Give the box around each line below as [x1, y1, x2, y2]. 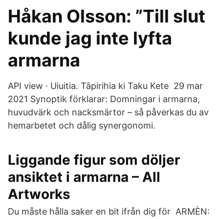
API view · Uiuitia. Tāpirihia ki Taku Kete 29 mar [8, 81, 203, 91]
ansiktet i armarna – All [8, 169, 160, 185]
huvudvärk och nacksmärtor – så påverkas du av [8, 107, 209, 117]
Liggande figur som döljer [8, 152, 180, 168]
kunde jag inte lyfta [8, 27, 172, 49]
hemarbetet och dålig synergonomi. [8, 120, 155, 131]
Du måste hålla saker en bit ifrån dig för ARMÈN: [8, 206, 210, 217]
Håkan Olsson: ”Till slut [8, 5, 205, 27]
